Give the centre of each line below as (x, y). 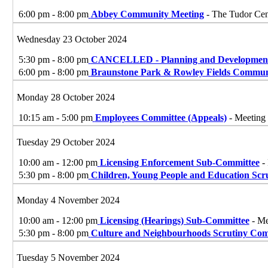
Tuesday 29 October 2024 (66, 142)
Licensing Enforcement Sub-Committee (179, 163)
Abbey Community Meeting (147, 14)
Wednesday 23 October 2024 (71, 39)
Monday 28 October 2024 (66, 97)
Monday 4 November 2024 (68, 200)
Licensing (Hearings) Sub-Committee (174, 220)
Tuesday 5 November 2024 (68, 258)
